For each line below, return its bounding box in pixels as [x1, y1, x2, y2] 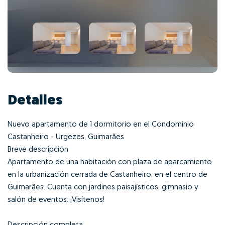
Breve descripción [8, 146, 68, 154]
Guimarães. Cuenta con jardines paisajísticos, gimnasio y [8, 183, 198, 191]
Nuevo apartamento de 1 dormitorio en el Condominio [8, 121, 194, 129]
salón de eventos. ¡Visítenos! [8, 196, 104, 204]
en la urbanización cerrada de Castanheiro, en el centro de [8, 171, 207, 179]
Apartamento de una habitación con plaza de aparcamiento [8, 158, 212, 166]
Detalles [8, 93, 63, 108]
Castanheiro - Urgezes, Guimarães [8, 133, 124, 141]
